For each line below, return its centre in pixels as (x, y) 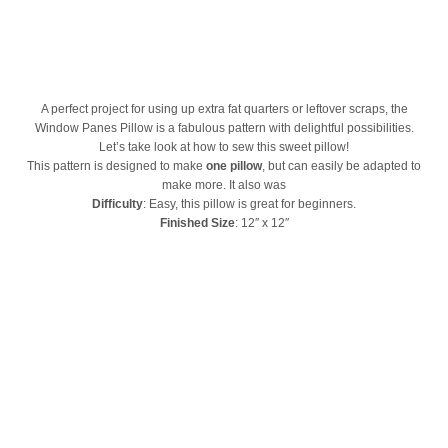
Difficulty (117, 204)
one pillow (234, 166)
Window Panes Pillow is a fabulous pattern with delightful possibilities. (224, 128)
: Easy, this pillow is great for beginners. (249, 204)
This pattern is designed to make (116, 166)
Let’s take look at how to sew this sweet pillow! (224, 147)
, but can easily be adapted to (341, 166)
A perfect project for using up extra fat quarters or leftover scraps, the (224, 109)
